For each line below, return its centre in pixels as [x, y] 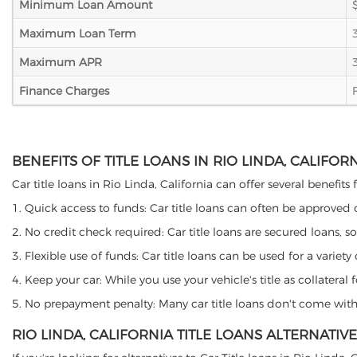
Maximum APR [61, 62]
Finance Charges [64, 91]
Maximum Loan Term [78, 33]
